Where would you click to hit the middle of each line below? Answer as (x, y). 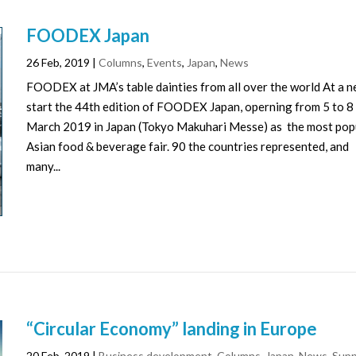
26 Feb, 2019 (58, 62)
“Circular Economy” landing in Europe (172, 329)
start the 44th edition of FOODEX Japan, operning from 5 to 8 (190, 106)
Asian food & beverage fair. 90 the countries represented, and (188, 146)
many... (44, 166)
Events (165, 62)
